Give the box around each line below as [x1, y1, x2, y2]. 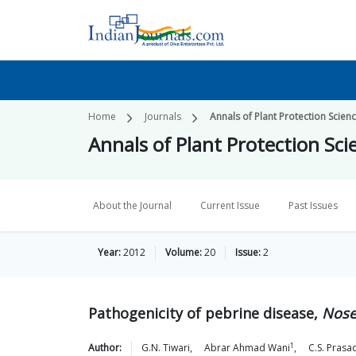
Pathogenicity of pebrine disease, [88, 304, 322, 323]
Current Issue [200, 199, 260, 212]
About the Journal [93, 199, 172, 212]
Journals [145, 110, 181, 123]
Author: [88, 341, 122, 354]
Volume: [165, 246, 202, 259]
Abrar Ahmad [204, 341, 265, 354]
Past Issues [288, 199, 338, 212]
